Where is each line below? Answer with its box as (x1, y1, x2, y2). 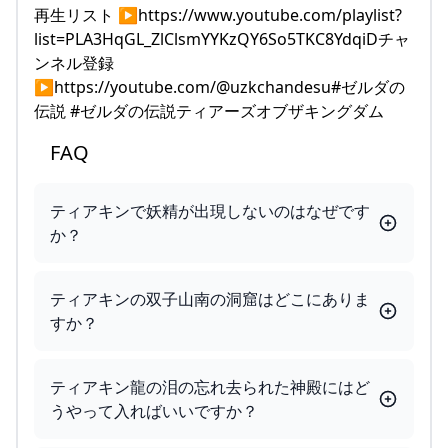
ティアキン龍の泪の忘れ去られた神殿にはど (50, 375, 370, 398)
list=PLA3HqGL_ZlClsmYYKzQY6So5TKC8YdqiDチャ (34, 27, 410, 50)
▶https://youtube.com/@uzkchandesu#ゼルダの (34, 75, 405, 98)
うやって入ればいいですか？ (50, 399, 258, 422)
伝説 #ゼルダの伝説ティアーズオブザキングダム (34, 99, 384, 122)
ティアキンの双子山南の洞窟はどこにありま (50, 287, 370, 310)
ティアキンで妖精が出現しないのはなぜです (50, 199, 370, 222)
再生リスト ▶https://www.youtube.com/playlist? (34, 3, 402, 26)
